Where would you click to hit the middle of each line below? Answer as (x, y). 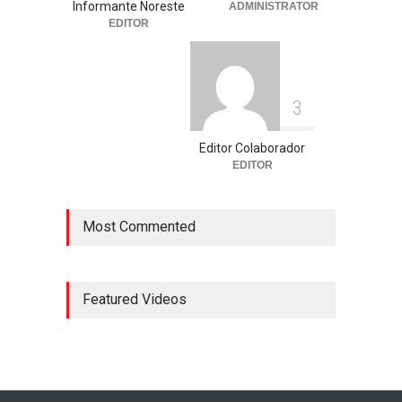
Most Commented (139, 227)
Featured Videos (135, 300)
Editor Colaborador (252, 149)
